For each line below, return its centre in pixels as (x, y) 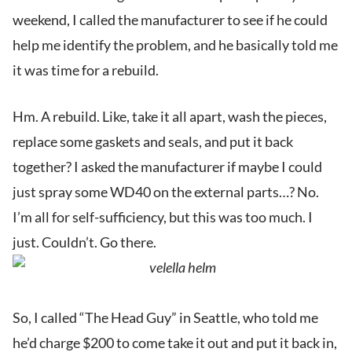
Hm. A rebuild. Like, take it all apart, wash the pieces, (170, 117)
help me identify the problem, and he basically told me (175, 45)
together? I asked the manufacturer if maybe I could (167, 167)
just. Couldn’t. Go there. (84, 242)
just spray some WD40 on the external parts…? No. (166, 192)
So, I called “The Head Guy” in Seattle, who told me (165, 318)
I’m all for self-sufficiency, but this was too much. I (163, 217)
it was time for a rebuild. (86, 70)
